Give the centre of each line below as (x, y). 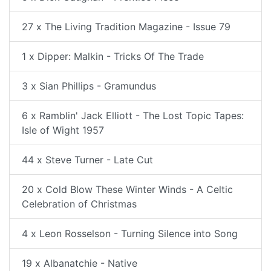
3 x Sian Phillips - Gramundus (89, 86)
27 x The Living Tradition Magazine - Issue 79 (126, 27)
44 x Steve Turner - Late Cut (87, 160)
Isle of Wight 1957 (63, 130)
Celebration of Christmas (79, 204)
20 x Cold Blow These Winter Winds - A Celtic (127, 189)
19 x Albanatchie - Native (80, 263)
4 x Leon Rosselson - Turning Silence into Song (130, 233)
